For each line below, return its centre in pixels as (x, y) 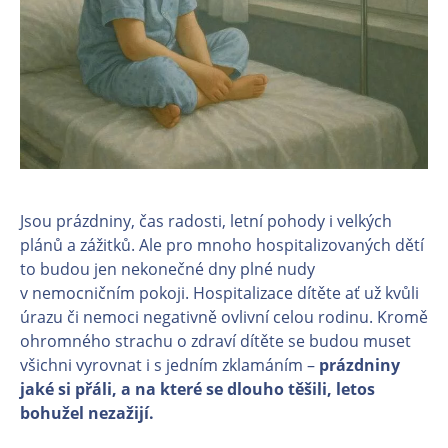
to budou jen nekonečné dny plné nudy (167, 269)
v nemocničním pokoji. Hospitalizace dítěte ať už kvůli (219, 293)
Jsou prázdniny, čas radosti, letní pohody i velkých (206, 221)
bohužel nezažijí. (89, 413)
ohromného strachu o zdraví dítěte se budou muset (215, 341)
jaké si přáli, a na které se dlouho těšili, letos (197, 389)
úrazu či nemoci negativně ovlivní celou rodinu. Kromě (224, 317)
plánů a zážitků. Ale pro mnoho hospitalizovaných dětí (222, 245)
